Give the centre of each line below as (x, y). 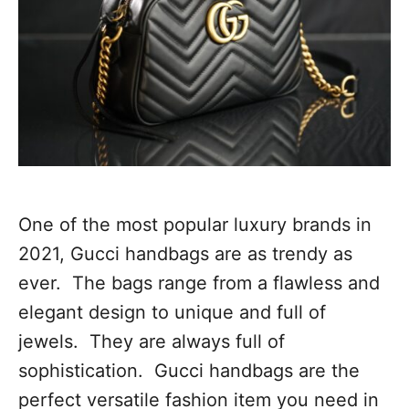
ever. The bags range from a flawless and (199, 283)
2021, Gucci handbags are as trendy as (185, 254)
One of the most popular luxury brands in (195, 225)
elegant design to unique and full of (172, 313)
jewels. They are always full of (152, 342)
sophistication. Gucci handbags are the (189, 371)
